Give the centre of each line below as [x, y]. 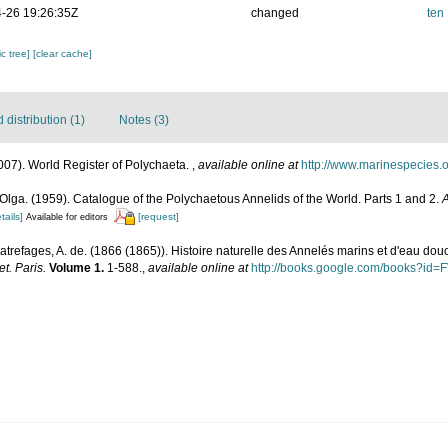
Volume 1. [76, 268]
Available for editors [67, 217]
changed [274, 13]
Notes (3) [144, 120]
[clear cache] [63, 53]
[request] [158, 216]
